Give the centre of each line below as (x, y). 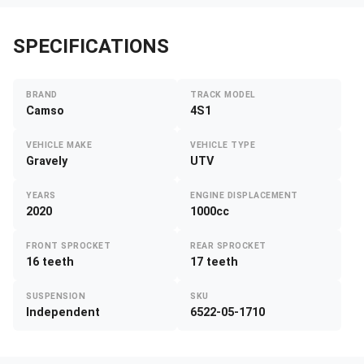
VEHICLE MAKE (59, 145)
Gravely (47, 162)
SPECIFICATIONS (91, 47)
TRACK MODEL (223, 95)
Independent (63, 313)
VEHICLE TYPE (223, 145)
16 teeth (50, 262)
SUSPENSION (56, 297)
